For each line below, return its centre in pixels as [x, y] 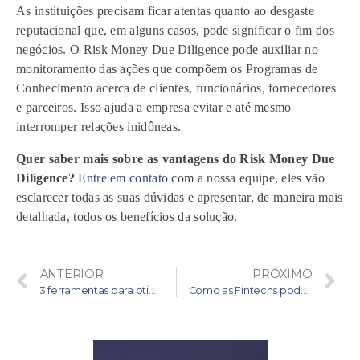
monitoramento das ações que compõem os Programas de [167, 69]
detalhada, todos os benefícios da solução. [129, 217]
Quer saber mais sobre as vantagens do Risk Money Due [176, 159]
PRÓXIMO [282, 274]
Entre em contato [123, 178]
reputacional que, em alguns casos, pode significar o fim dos [175, 30]
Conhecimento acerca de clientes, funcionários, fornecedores [176, 88]
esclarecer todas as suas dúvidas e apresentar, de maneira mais [180, 197]
